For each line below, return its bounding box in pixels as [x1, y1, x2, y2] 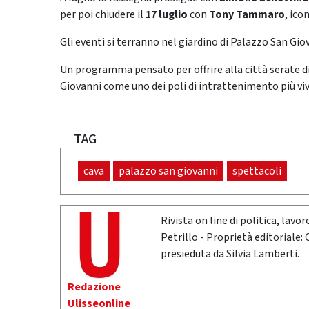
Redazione [68, 279, 121, 295]
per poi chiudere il [60, 7, 146, 23]
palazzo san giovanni [119, 163, 218, 179]
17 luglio [146, 7, 188, 23]
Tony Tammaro [209, 7, 285, 23]
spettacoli [232, 163, 281, 179]
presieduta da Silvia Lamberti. [161, 246, 299, 262]
